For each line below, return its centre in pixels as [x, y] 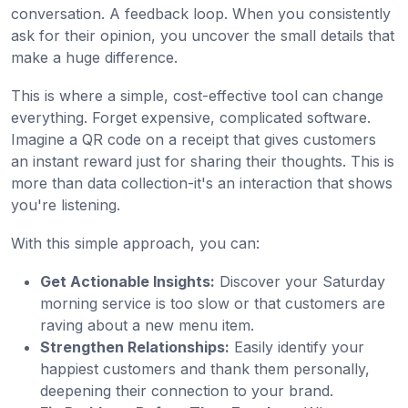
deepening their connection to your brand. [187, 391]
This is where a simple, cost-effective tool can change [197, 96]
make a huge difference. [94, 58]
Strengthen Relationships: [135, 347]
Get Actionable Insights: [127, 282]
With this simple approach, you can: [135, 244]
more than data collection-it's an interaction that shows [202, 184]
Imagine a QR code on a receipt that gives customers [194, 140]
